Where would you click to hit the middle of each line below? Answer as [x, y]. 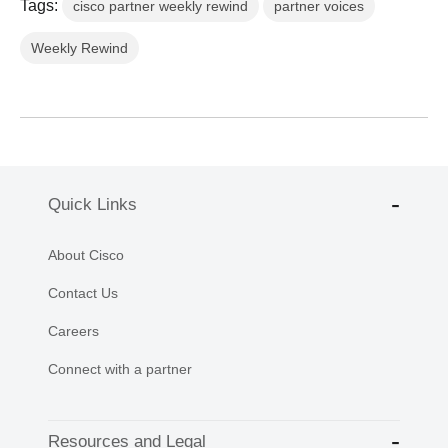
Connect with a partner [120, 369]
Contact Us [83, 293]
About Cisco [86, 255]
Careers [73, 331]
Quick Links [92, 204]
